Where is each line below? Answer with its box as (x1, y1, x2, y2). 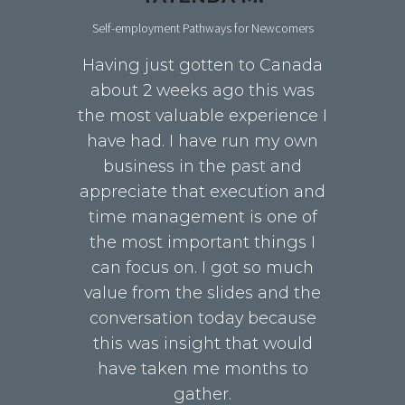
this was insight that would (92, 334, 313, 353)
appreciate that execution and (80, 182, 325, 202)
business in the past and (103, 156, 302, 176)
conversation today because (89, 308, 316, 328)
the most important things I (89, 232, 316, 252)
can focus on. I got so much (91, 258, 314, 278)
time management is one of (88, 207, 317, 227)
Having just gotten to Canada (82, 55, 323, 75)
